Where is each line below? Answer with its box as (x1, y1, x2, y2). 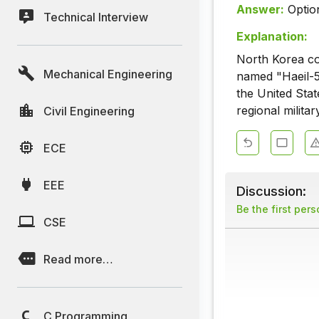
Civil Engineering (43, 103, 135, 118)
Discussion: (236, 183, 306, 199)
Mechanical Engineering (43, 66, 172, 81)
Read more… (43, 251, 113, 266)
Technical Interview (43, 9, 148, 24)
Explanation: (236, 29, 308, 44)
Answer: (236, 2, 284, 17)
